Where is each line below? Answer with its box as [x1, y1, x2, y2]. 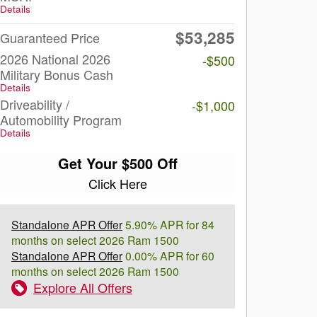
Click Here [88, 174, 147, 192]
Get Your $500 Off [57, 153, 178, 173]
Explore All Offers [33, 278, 132, 296]
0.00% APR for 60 [122, 248, 214, 263]
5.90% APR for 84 [122, 217, 214, 232]
